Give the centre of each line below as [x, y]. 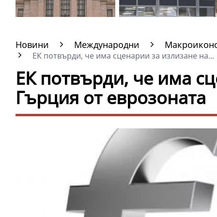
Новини [32, 45]
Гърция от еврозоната [111, 98]
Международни [107, 45]
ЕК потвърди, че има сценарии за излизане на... [122, 56]
